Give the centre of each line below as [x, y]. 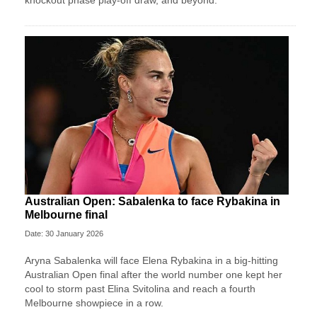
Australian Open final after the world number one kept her [154, 275]
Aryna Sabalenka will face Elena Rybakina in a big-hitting [151, 261]
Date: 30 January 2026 [64, 234]
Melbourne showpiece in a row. [94, 303]
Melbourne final [66, 215]
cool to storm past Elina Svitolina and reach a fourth [140, 289]
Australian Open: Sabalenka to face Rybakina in [152, 202]
